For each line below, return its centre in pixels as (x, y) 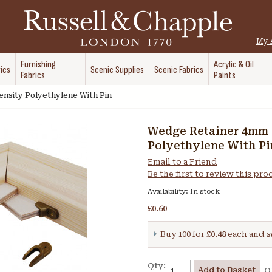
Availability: (169, 192)
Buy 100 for (183, 234)
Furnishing (38, 65)
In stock (205, 192)
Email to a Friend (182, 162)
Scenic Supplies (117, 70)
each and (246, 234)
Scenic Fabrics (179, 70)
